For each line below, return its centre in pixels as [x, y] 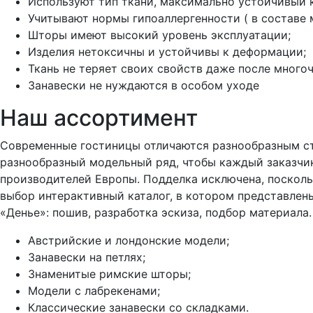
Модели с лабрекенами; [94, 291]
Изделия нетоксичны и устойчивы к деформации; [167, 52]
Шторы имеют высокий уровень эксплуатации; [159, 35]
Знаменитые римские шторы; [109, 274]
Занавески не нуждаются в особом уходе [144, 85]
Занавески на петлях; [87, 257]
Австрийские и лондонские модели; [129, 240]
